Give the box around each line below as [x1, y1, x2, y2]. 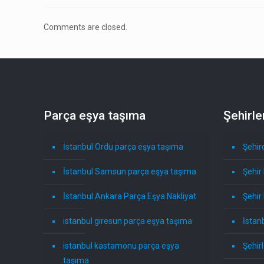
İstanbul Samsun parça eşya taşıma [63, 167, 197, 177]
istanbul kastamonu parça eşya [63, 241, 180, 251]
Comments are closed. [44, 22, 128, 32]
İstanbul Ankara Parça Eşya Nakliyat [63, 192, 197, 202]
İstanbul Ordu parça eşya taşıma [63, 142, 184, 152]
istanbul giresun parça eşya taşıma [63, 216, 193, 226]
